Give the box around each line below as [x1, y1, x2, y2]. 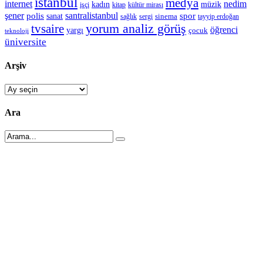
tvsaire [31, 22, 64, 36]
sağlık [120, 13, 137, 21]
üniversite [5, 36, 46, 48]
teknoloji [5, 28, 29, 35]
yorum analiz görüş [86, 22, 186, 36]
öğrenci [210, 24, 238, 36]
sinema [155, 12, 177, 21]
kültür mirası [128, 1, 163, 9]
